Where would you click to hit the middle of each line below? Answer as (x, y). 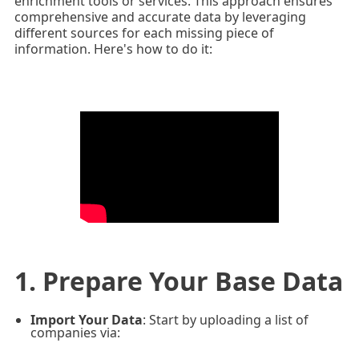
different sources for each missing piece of (144, 33)
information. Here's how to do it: (113, 49)
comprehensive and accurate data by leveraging (160, 17)
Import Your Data (86, 319)
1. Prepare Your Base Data (178, 280)
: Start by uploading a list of (225, 319)
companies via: (75, 332)
